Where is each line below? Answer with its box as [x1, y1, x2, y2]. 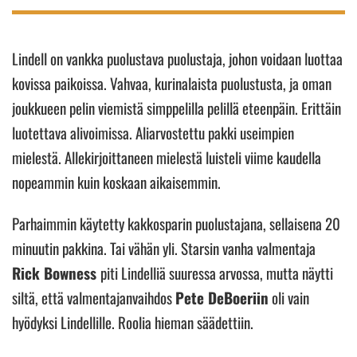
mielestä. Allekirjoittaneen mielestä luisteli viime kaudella [12, 145, 321, 168]
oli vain [269, 285, 309, 308]
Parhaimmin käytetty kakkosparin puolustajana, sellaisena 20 [12, 211, 340, 234]
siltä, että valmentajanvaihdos [12, 285, 175, 308]
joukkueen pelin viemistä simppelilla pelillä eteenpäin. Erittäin [12, 96, 341, 119]
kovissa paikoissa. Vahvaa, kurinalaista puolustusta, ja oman [12, 71, 331, 94]
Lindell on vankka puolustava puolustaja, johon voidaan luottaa [12, 46, 343, 69]
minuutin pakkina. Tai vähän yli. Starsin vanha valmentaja [12, 236, 316, 259]
